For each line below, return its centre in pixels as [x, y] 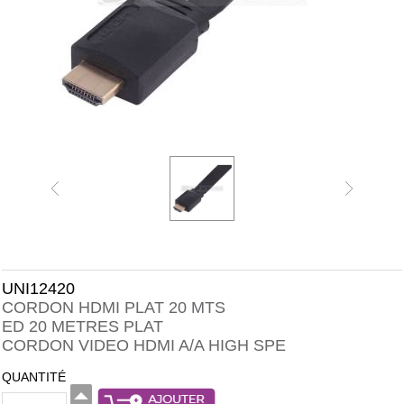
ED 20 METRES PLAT [83, 326]
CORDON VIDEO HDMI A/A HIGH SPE [144, 345]
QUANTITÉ [34, 377]
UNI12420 [38, 289]
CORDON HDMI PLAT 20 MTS [114, 308]
